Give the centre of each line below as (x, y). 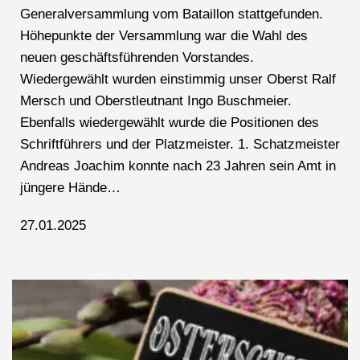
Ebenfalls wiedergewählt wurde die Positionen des (170, 122)
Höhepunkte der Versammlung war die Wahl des (164, 35)
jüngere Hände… (70, 187)
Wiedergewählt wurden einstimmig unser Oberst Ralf (178, 79)
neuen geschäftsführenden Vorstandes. (139, 57)
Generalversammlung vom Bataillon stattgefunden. (172, 14)
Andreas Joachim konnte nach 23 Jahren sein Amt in (178, 166)
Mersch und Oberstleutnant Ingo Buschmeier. (156, 100)
